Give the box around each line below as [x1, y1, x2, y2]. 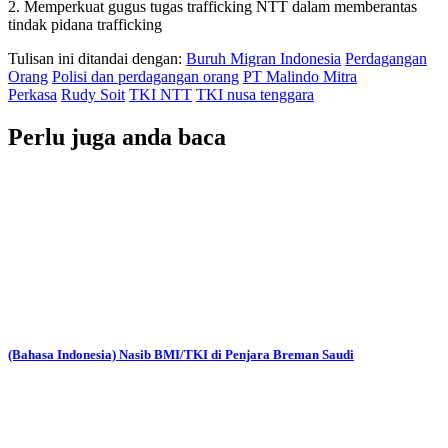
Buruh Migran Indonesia [186, 49, 341, 67]
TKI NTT [129, 85, 192, 103]
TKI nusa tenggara [196, 85, 314, 103]
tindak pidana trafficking [8, 15, 162, 33]
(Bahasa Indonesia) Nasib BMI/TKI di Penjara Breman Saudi [8, 346, 354, 362]
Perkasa [8, 85, 57, 103]
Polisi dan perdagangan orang [52, 67, 239, 85]
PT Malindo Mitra [243, 67, 357, 85]
